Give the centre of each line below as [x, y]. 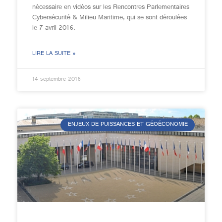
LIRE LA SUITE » [54, 54]
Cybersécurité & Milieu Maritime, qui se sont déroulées [110, 18]
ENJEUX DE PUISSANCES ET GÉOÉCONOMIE [128, 125]
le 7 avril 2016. [54, 28]
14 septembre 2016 [56, 80]
